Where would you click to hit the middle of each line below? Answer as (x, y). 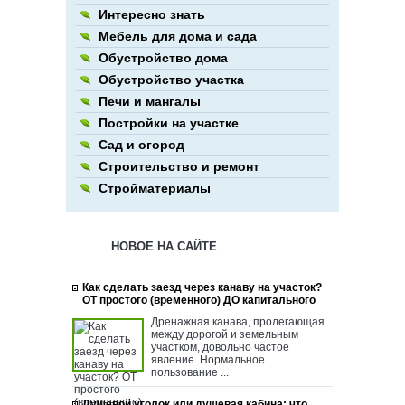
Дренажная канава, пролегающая (238, 322)
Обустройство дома (163, 58)
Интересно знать (152, 15)
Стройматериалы (155, 188)
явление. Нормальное (208, 360)
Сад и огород (141, 145)
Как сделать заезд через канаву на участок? (202, 288)
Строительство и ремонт (179, 167)
